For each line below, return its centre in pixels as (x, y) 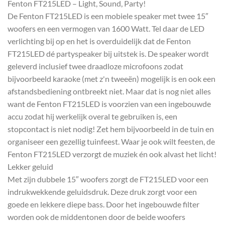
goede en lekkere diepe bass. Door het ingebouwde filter (103, 204)
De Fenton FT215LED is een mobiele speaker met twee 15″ (108, 16)
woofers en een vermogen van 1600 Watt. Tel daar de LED (106, 28)
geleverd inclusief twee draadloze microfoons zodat (95, 66)
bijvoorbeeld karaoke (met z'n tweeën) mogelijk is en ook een (111, 78)
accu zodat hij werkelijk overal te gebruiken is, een (92, 116)
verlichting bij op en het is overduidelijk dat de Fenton (99, 41)
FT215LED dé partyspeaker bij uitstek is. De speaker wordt (108, 53)
